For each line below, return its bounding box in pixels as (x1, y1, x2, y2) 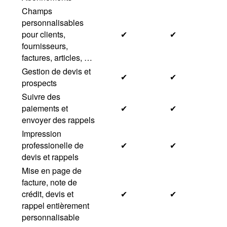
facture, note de (22, 176, 77, 188)
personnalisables (22, 17, 84, 28)
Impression (22, 128, 61, 139)
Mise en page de (22, 165, 82, 176)
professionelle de (22, 139, 84, 151)
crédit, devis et (22, 188, 73, 200)
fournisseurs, (22, 40, 68, 52)
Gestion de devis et (22, 65, 91, 77)
